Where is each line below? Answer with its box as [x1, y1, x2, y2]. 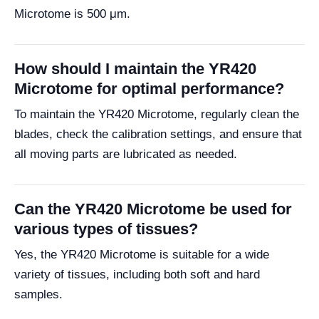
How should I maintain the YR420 [14, 60, 256, 78]
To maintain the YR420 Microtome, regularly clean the [14, 108, 299, 122]
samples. [14, 288, 63, 302]
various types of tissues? [14, 220, 198, 239]
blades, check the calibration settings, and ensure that [14, 127, 302, 142]
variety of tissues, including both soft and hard [14, 268, 260, 282]
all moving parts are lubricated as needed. [14, 147, 237, 162]
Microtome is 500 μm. [14, 7, 130, 21]
